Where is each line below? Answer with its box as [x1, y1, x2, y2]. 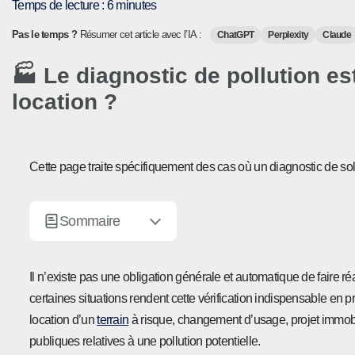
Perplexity [268, 29, 309, 40]
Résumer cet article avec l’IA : [77, 29, 204, 40]
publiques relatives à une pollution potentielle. [29, 334, 261, 348]
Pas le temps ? [12, 29, 78, 40]
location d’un [29, 313, 97, 326]
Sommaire [59, 212, 120, 229]
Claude [323, 29, 352, 40]
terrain [97, 313, 129, 326]
